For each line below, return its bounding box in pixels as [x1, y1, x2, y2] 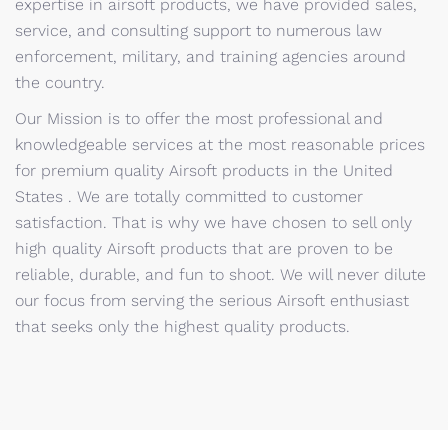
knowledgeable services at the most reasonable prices [15, 135, 425, 154]
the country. [15, 73, 105, 92]
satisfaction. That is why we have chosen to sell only [15, 213, 412, 232]
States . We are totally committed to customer [15, 187, 363, 206]
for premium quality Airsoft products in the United [15, 161, 393, 180]
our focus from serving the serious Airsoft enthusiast [15, 291, 409, 310]
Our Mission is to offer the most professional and [15, 109, 383, 128]
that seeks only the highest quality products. [15, 317, 350, 336]
